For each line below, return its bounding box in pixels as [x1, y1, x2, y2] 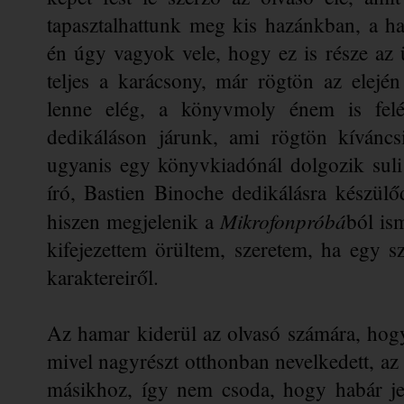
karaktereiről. [47, 262, 159, 290]
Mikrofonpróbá [219, 206, 346, 234]
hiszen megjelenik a [47, 207, 220, 234]
